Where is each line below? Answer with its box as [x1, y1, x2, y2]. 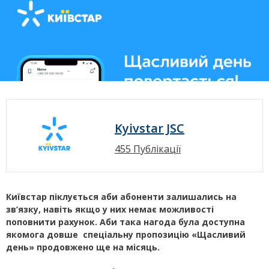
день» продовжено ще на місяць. [6, 241, 160, 253]
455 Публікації [115, 142, 181, 156]
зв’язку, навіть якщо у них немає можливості [6, 204, 214, 216]
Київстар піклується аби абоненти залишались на [6, 191, 237, 203]
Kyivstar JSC [115, 120, 184, 137]
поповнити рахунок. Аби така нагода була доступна [6, 216, 245, 228]
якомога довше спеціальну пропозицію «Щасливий [6, 229, 246, 241]
